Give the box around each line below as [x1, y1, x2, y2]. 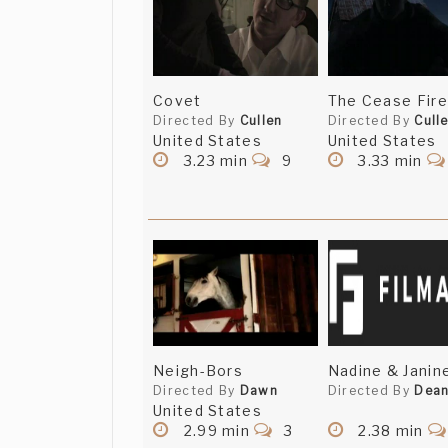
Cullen [239, 113, 283, 129]
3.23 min [179, 152, 253, 170]
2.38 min [353, 422, 428, 440]
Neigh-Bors [153, 362, 243, 380]
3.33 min [353, 152, 427, 170]
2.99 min [179, 422, 255, 440]
